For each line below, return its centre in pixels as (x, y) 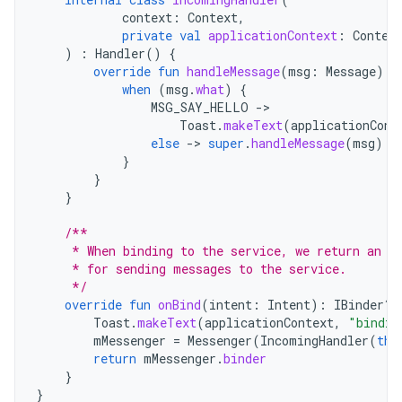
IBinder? (367, 305)
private (147, 35)
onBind (179, 305)
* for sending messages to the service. (191, 269)
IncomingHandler (315, 341)
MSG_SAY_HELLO (200, 107)
